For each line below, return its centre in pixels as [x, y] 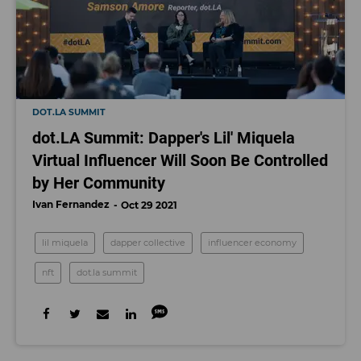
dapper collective [148, 243]
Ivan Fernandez [71, 204]
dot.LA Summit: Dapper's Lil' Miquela [164, 138]
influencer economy [252, 243]
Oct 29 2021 [149, 205]
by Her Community [99, 183]
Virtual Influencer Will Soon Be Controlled [180, 160]
